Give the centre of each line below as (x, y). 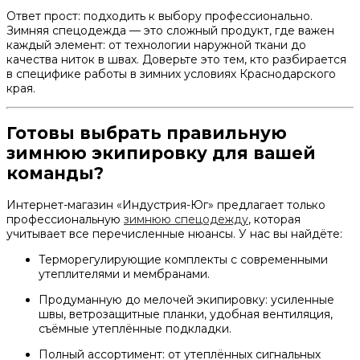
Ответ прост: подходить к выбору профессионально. (160, 16)
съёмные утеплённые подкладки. (135, 328)
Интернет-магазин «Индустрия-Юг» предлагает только (166, 205)
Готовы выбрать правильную (147, 133)
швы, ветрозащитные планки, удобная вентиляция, (186, 314)
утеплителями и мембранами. (124, 274)
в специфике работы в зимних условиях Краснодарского (171, 74)
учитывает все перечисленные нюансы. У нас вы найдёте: (174, 233)
